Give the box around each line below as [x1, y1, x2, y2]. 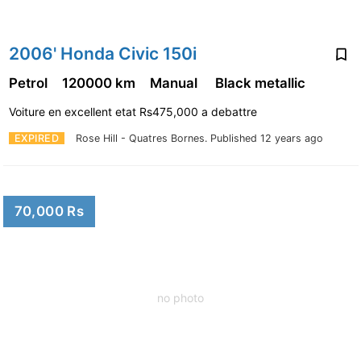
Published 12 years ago [210, 131, 323, 144]
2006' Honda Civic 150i [8, 44, 197, 64]
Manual [149, 74, 204, 91]
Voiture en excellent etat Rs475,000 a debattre [8, 104, 260, 118]
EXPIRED [14, 131, 59, 144]
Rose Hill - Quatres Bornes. [76, 131, 210, 144]
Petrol [8, 74, 51, 91]
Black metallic [214, 74, 309, 91]
